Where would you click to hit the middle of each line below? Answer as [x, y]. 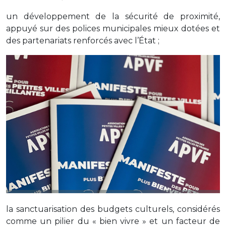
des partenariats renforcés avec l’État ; [83, 41]
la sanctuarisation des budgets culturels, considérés [113, 209]
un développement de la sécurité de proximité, [113, 17]
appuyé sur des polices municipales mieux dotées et [113, 29]
